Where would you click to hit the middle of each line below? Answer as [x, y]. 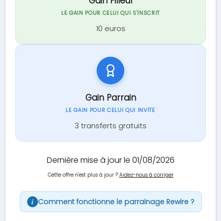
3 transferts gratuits [110, 126]
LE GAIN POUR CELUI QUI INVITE [110, 110]
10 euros [110, 28]
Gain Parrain [110, 98]
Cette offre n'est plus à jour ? [83, 175]
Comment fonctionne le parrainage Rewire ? [116, 202]
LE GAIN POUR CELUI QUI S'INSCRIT [110, 13]
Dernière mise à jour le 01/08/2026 [110, 160]
